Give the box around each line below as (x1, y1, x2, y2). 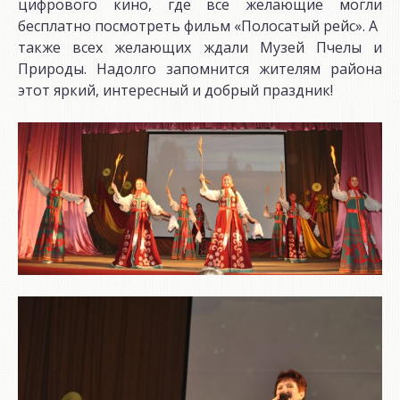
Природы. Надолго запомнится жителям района (18, 59, 382, 79)
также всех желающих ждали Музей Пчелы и (18, 37, 382, 58)
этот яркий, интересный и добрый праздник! (18, 80, 333, 101)
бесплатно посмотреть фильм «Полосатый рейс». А (18, 16, 378, 37)
